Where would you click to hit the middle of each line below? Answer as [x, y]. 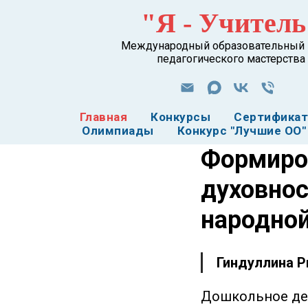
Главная [103, 117]
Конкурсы [181, 117]
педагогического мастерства [231, 59]
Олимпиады [118, 131]
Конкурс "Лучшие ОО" [241, 131]
